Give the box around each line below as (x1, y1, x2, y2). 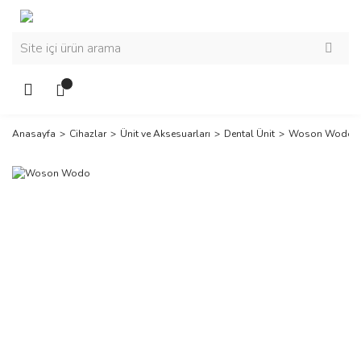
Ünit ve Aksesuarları (120, 127, 210, 141)
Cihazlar (69, 127, 106, 141)
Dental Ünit (224, 127, 275, 141)
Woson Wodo (288, 127, 354, 141)
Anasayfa (12, 127, 56, 141)
